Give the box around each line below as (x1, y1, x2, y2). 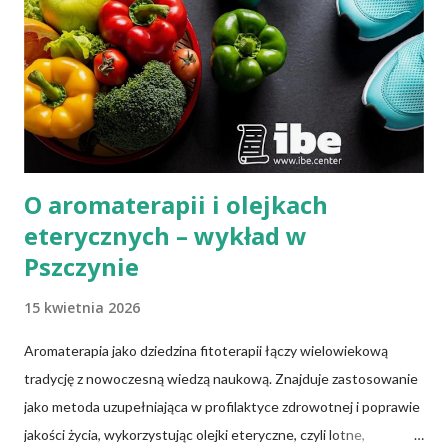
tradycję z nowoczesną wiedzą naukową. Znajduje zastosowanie (24, 370, 418, 388)
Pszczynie (24, 250, 139, 284)
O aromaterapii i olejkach (24, 188, 328, 222)
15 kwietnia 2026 (24, 298, 140, 318)
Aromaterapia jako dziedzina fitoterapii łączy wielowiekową (24, 342, 388, 360)
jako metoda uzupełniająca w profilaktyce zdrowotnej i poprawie (24, 398, 420, 416)
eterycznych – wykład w (24, 219, 307, 253)
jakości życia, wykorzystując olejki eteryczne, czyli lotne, (24, 426, 365, 444)
